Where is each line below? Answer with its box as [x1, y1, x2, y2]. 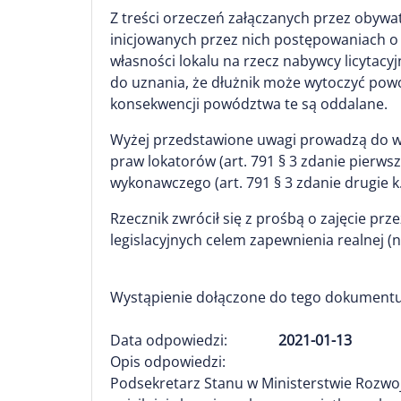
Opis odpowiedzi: [110, 352, 226, 371]
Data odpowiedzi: [110, 330, 227, 350]
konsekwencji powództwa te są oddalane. [110, 94, 388, 114]
